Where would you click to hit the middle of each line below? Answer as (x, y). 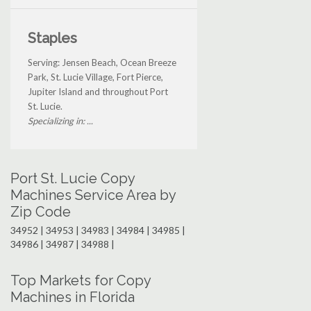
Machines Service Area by (93, 195)
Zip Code (41, 211)
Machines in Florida (73, 297)
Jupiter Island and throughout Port (98, 91)
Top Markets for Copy (81, 280)
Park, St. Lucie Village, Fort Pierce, (95, 77)
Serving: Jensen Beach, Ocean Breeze (102, 62)
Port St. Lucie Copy (73, 178)
